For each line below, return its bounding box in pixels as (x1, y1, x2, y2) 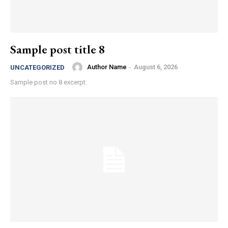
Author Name (87, 63, 127, 71)
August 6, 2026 (134, 63, 178, 71)
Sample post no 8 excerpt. (10, 78, 87, 86)
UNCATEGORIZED (10, 63, 65, 71)
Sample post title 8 (10, 41, 105, 57)
